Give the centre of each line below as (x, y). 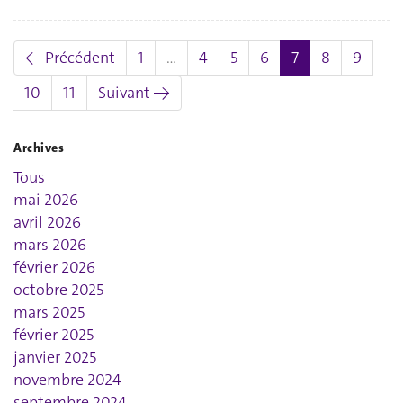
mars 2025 (49, 313)
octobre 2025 (58, 290)
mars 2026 (50, 245)
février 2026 (54, 268)
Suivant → (134, 92)
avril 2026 (47, 223)
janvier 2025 (55, 358)
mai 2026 (46, 200)
